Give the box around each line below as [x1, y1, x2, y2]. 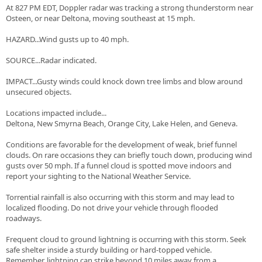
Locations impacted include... [6, 108, 106, 119]
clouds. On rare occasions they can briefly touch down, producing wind [6, 150, 252, 161]
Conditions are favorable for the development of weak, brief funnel [6, 139, 237, 150]
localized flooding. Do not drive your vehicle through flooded [6, 202, 218, 213]
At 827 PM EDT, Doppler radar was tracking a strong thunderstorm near [6, 2, 253, 13]
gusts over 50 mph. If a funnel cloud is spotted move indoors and [6, 160, 232, 171]
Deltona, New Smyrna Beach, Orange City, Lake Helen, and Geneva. [6, 118, 237, 129]
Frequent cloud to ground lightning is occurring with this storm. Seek [6, 234, 246, 245]
